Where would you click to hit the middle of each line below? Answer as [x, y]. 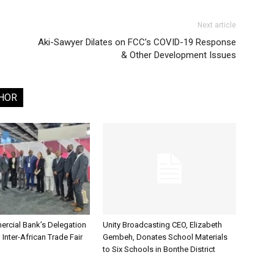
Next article [217, 25]
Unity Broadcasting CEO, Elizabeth [162, 224]
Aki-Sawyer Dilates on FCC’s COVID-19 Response [137, 42]
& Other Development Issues [179, 55]
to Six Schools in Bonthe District [159, 249]
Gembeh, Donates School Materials [165, 237]
